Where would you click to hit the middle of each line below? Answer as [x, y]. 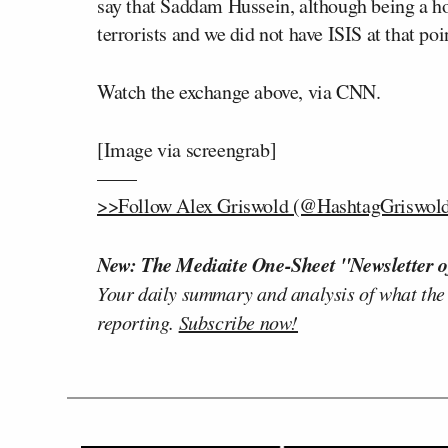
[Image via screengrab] [187, 149]
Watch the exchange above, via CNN [236, 91]
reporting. [138, 321]
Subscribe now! [238, 321]
